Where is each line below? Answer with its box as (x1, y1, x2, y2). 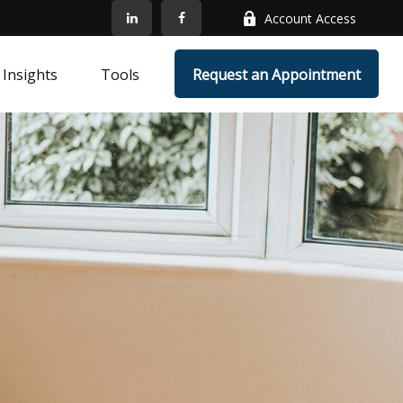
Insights (3, 65, 58, 85)
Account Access (264, 9, 357, 27)
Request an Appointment (193, 65, 362, 85)
